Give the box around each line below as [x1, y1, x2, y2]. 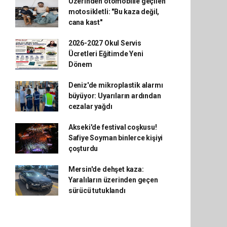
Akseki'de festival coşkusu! [68, 123, 157, 131]
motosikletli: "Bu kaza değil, [68, 8, 160, 16]
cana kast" [68, 18, 102, 26]
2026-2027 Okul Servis [68, 39, 141, 47]
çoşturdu [68, 144, 98, 153]
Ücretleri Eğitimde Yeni [68, 50, 143, 58]
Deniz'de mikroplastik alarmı [68, 81, 163, 89]
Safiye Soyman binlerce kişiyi [68, 134, 163, 142]
